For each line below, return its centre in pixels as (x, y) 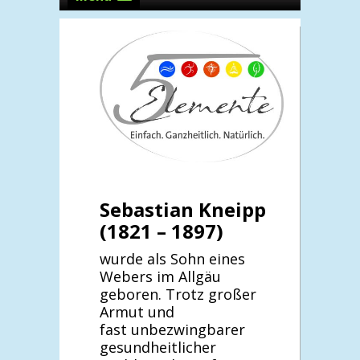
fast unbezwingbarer (172, 329)
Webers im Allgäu (160, 276)
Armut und (137, 311)
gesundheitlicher (158, 347)
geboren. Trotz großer (178, 294)
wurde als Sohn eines (172, 258)
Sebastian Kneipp (183, 209)
